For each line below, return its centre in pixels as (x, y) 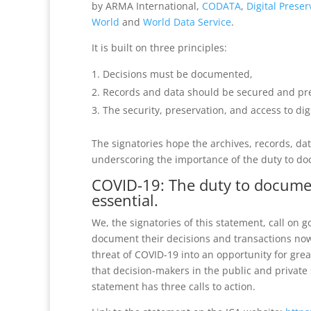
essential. (125, 200)
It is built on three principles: (159, 48)
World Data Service (187, 22)
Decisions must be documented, (178, 74)
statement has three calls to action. (174, 286)
